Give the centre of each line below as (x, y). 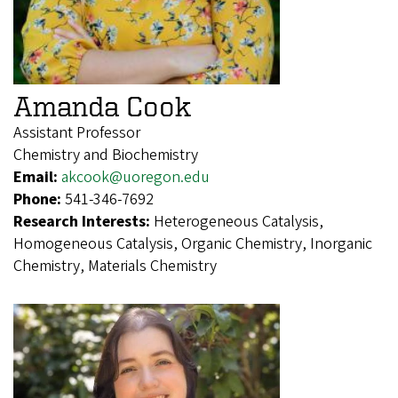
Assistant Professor (77, 132)
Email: (37, 177)
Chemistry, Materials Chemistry (115, 266)
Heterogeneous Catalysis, (239, 221)
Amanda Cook (102, 105)
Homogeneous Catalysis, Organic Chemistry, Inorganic (193, 243)
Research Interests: (84, 221)
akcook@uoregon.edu (135, 177)
